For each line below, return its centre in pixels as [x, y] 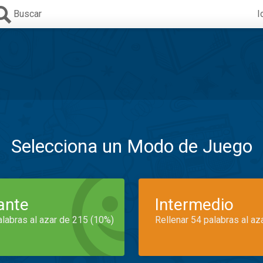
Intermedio [194, 205]
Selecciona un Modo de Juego [131, 146]
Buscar [28, 14]
